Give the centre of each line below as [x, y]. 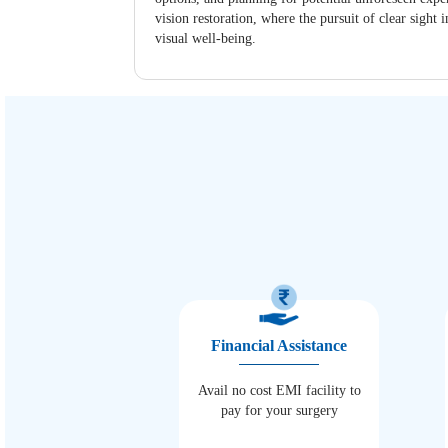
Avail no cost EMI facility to [279, 390]
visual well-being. [206, 39]
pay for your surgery [279, 410]
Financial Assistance [279, 345]
